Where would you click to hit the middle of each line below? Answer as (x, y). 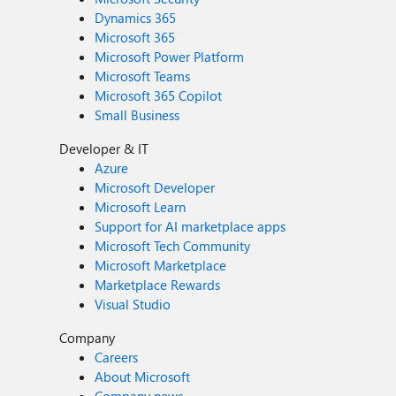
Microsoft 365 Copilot (159, 95)
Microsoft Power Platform (170, 57)
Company (88, 338)
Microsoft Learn (141, 207)
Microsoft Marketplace (161, 265)
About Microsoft (143, 377)
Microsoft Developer (155, 187)
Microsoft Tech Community (173, 246)
